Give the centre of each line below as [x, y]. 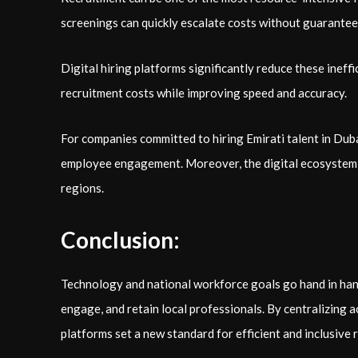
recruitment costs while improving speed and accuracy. [204, 93]
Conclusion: [120, 240]
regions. [82, 188]
